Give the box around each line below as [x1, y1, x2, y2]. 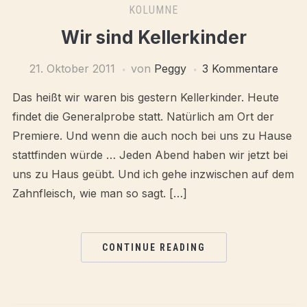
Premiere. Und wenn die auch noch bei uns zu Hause [12, 129, 292, 143]
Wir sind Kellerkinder [60, 27, 247, 48]
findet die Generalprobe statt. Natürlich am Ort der [12, 110, 274, 123]
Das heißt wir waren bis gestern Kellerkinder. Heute [12, 90, 279, 104]
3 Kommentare [201, 62, 278, 75]
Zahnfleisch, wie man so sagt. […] [12, 186, 187, 200]
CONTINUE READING [101, 242, 206, 253]
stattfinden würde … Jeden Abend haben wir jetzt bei [12, 148, 288, 162]
